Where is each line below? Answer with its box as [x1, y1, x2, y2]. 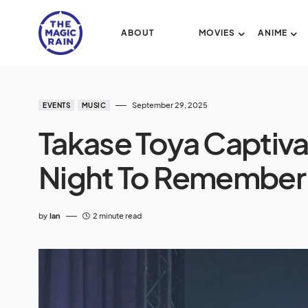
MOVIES [198, 27, 235, 38]
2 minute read [93, 211, 142, 220]
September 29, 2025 [132, 100, 208, 109]
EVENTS [43, 101, 70, 109]
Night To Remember [38, 157, 305, 196]
